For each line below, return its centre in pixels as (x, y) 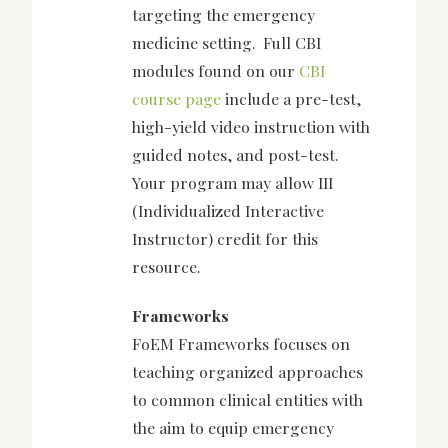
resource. (166, 267)
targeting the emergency (223, 15)
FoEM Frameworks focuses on (241, 343)
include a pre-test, (291, 99)
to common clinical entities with (247, 399)
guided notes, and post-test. (237, 155)
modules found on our (215, 71)
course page (176, 99)
